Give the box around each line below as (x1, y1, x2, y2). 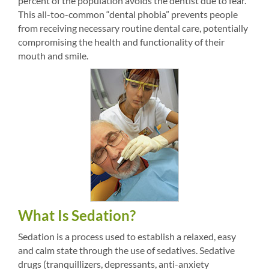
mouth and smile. (18, 50, 88, 61)
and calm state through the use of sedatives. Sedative (18, 244, 235, 256)
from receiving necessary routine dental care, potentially (18, 22, 248, 34)
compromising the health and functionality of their (18, 36, 225, 47)
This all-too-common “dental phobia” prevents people (18, 8, 238, 20)
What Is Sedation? (18, 207, 136, 224)
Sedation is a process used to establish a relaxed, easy (18, 231, 236, 242)
